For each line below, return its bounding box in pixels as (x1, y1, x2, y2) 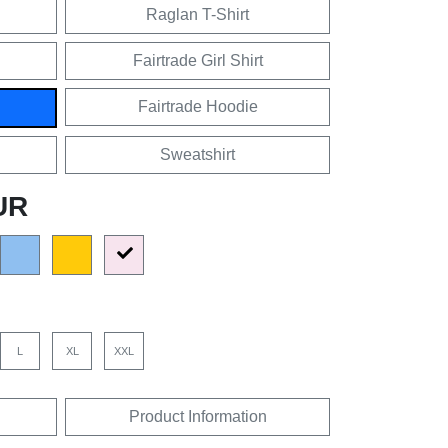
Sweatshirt (160, 146, 235, 164)
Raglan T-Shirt (146, 6, 249, 24)
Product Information (128, 408, 267, 426)
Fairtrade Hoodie (137, 98, 258, 116)
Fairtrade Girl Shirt (132, 52, 263, 70)
